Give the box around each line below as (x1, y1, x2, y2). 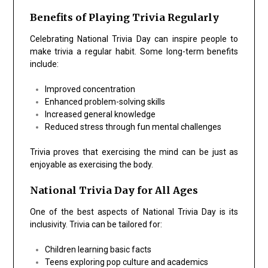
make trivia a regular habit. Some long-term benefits (29, 46, 239, 56)
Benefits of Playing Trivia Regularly (29, 11, 219, 23)
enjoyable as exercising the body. (29, 159, 153, 169)
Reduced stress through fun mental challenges (44, 121, 221, 132)
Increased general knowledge (44, 109, 156, 119)
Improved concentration (44, 84, 135, 94)
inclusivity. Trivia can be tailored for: (29, 219, 162, 229)
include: (29, 59, 59, 69)
